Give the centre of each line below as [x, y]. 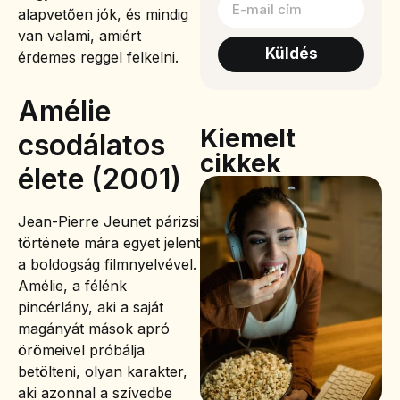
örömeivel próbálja [81, 350]
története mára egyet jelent [109, 243]
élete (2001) [100, 179]
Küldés [291, 54]
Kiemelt [248, 138]
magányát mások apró [94, 329]
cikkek [241, 163]
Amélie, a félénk [72, 286]
